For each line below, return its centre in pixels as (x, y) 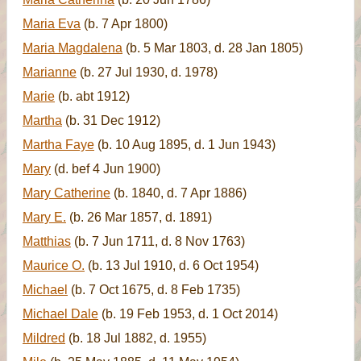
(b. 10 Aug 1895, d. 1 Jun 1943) (185, 145)
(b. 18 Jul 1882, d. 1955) (136, 338)
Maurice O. (54, 266)
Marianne (50, 72)
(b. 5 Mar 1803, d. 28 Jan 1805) (213, 48)
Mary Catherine (66, 193)
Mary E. (44, 217)
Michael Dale (60, 314)
